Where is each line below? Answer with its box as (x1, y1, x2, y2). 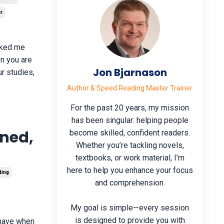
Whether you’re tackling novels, (75, 140, 184, 150)
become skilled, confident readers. (69, 128, 190, 137)
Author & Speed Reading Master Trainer (67, 84, 193, 92)
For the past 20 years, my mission (70, 103, 189, 112)
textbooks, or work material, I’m (75, 153, 184, 162)
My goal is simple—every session (70, 203, 189, 212)
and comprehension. (94, 178, 165, 187)
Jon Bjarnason (92, 65, 167, 79)
